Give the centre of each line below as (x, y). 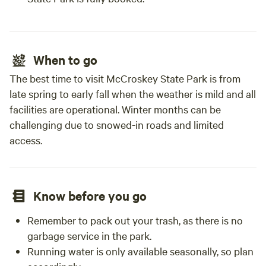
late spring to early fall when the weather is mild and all (133, 94)
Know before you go (90, 195)
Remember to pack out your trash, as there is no (135, 220)
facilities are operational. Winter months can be (115, 109)
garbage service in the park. (89, 235)
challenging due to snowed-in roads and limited (117, 124)
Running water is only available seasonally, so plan (140, 251)
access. (26, 140)
